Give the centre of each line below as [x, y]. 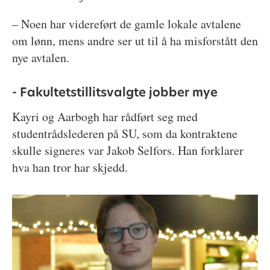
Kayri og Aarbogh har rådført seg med [105, 116]
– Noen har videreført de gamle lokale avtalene [126, 24]
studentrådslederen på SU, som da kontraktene [124, 133]
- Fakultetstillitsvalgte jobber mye [115, 93]
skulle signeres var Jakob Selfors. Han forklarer [127, 150]
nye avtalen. [40, 57]
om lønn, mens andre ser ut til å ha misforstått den [135, 40]
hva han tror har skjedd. [70, 167]
